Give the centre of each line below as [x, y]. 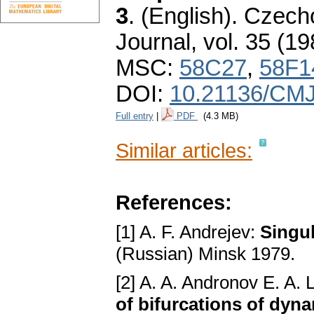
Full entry [135, 116]
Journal [153, 42]
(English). [189, 16]
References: [174, 203]
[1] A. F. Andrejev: [188, 232]
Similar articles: [184, 151]
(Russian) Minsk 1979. [205, 254]
